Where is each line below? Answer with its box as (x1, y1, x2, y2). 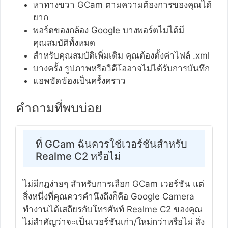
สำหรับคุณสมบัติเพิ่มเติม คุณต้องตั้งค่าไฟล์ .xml (33, 50, 212, 61)
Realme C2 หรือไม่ (35, 150, 121, 162)
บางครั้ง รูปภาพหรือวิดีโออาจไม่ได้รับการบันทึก (33, 63, 212, 73)
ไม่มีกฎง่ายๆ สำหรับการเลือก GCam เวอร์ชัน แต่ (22, 178, 204, 189)
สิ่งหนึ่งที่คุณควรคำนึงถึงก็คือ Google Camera (22, 191, 194, 202)
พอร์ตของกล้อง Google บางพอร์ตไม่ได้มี (33, 24, 184, 35)
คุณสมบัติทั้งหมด (33, 37, 98, 48)
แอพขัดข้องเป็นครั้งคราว (33, 75, 126, 86)
